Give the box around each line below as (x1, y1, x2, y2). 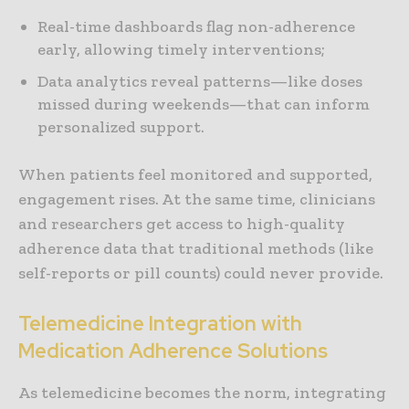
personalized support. (37, 117, 204, 138)
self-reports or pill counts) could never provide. (18, 263, 383, 284)
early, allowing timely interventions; (37, 39, 325, 60)
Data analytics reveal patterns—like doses (37, 71, 362, 92)
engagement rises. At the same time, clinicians (18, 189, 375, 210)
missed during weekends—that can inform (37, 94, 370, 115)
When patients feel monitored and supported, (18, 164, 372, 185)
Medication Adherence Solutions (18, 338, 328, 365)
